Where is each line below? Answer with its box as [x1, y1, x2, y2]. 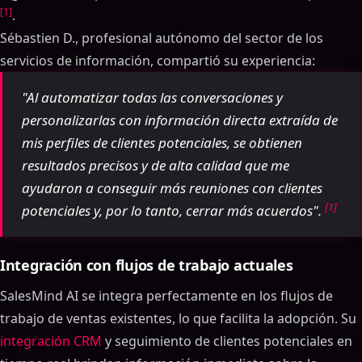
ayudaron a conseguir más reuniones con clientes [22, 179, 322, 197]
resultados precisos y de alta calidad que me [22, 156, 289, 175]
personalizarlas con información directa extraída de [22, 111, 338, 129]
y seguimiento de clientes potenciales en [102, 332, 352, 350]
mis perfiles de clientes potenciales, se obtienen [22, 133, 302, 152]
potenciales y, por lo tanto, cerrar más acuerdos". [22, 201, 325, 220]
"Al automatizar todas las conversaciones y [22, 88, 283, 107]
